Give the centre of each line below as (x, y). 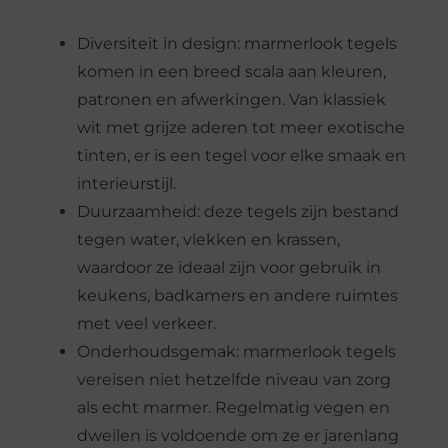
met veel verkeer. (146, 323)
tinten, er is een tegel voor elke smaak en (241, 155)
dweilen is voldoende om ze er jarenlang (237, 435)
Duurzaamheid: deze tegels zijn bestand (237, 211)
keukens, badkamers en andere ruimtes (237, 295)
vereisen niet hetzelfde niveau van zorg (233, 379)
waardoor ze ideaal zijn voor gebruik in (228, 267)
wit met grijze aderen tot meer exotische (240, 127)
